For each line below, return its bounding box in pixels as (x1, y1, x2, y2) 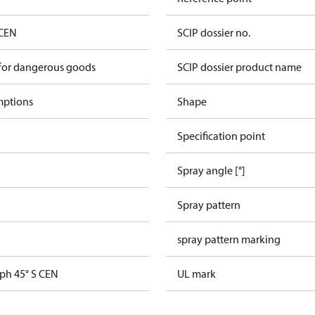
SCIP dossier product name (177, 60, 302, 74)
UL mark (177, 266, 216, 281)
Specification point (177, 129, 265, 143)
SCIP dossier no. (177, 25, 250, 39)
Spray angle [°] (177, 163, 245, 177)
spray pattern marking (177, 232, 281, 246)
